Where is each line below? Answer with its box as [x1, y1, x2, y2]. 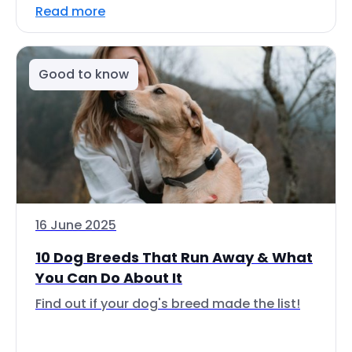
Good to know [38, 65, 129, 83]
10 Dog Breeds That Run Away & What [35, 247, 313, 267]
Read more [35, 2, 105, 20]
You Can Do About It [35, 268, 182, 288]
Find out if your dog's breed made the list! [35, 295, 300, 313]
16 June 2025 [35, 216, 116, 234]
